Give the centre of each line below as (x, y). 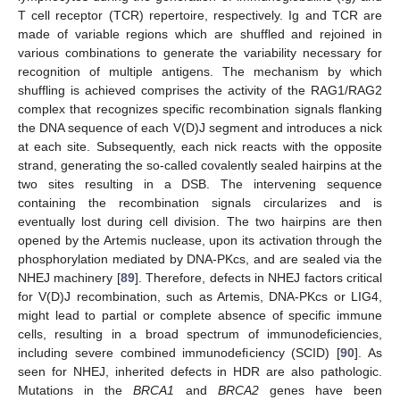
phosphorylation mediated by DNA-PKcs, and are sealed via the (200, 258)
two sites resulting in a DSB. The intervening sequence (200, 183)
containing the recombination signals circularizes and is (200, 202)
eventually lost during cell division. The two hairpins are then (200, 221)
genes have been (320, 390)
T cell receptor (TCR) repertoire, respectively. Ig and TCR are (200, 15)
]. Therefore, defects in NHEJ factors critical (258, 277)
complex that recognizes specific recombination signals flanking (200, 108)
